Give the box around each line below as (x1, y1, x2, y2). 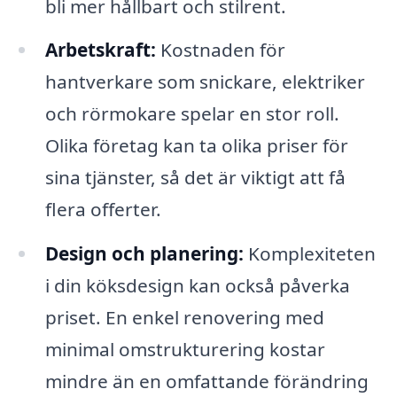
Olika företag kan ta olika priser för (44, 133, 348, 159)
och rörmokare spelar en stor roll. (44, 101, 339, 127)
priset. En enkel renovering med (44, 305, 324, 331)
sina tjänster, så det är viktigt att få (44, 165, 346, 191)
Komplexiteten (243, 241, 376, 267)
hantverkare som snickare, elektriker (44, 69, 365, 95)
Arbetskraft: (44, 37, 156, 63)
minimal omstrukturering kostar (44, 337, 325, 362)
